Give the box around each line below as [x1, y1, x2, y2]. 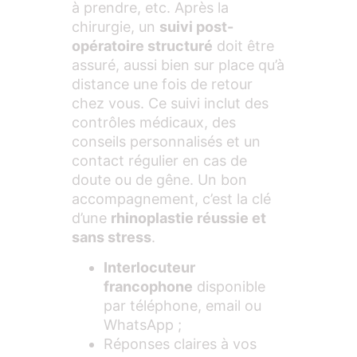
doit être [213, 37, 274, 54]
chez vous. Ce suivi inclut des [72, 94, 269, 112]
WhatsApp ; [104, 316, 182, 334]
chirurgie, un [72, 18, 159, 35]
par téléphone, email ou [104, 297, 261, 315]
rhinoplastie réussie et [111, 209, 266, 226]
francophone [104, 278, 193, 296]
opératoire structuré [72, 37, 213, 54]
